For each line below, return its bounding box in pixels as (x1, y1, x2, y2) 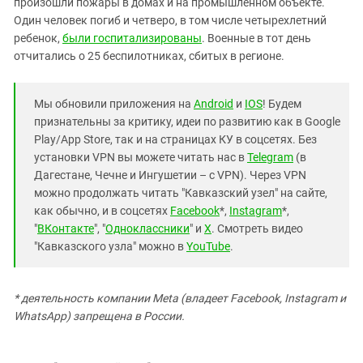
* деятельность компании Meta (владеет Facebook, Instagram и (14, 292, 346, 305)
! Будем (263, 97, 301, 110)
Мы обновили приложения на (34, 97, 194, 110)
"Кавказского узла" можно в (34, 240, 186, 253)
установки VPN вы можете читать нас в (34, 151, 247, 164)
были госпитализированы (62, 32, 202, 45)
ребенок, (14, 32, 62, 45)
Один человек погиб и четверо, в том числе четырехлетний (14, 14, 327, 27)
